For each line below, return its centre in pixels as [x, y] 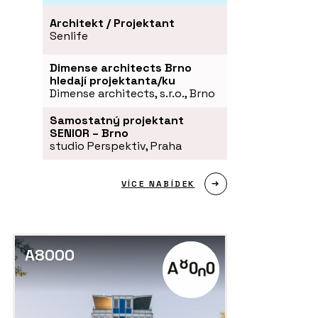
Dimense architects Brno [121, 68]
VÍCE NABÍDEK [158, 184]
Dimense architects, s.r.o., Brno [132, 94]
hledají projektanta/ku [113, 81]
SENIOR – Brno [89, 133]
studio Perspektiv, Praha [116, 146]
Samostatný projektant [117, 121]
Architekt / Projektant [112, 23]
